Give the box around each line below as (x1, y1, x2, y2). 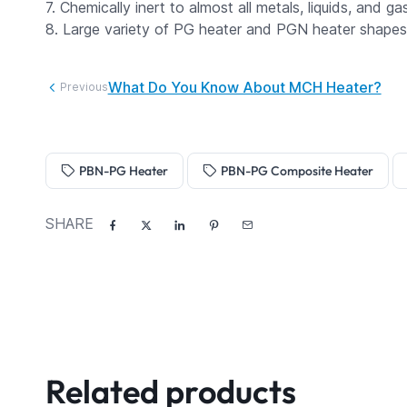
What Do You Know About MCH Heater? (107, 78, 382, 96)
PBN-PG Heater (78, 163, 168, 179)
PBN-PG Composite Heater (220, 163, 373, 179)
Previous (59, 80, 108, 94)
